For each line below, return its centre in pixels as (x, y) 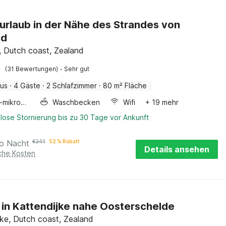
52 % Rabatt (65, 141)
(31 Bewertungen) (32, 69)
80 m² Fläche (125, 86)
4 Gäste (27, 86)
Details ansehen (177, 149)
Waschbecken (76, 102)
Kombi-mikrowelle (24, 102)
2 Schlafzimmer (72, 86)
